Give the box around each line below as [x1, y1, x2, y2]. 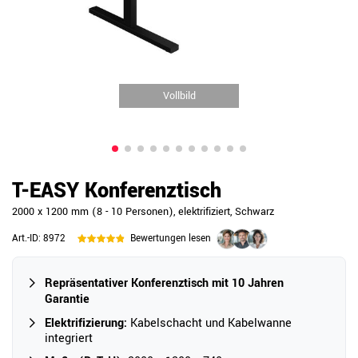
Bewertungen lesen [130, 231, 211, 245]
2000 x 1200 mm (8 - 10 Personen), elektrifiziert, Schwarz [12, 204, 274, 219]
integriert [45, 329, 93, 347]
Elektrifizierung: [45, 314, 127, 332]
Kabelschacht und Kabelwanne [127, 314, 292, 332]
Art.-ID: [12, 231, 43, 245]
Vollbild [162, 88, 196, 103]
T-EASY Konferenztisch [12, 176, 221, 205]
